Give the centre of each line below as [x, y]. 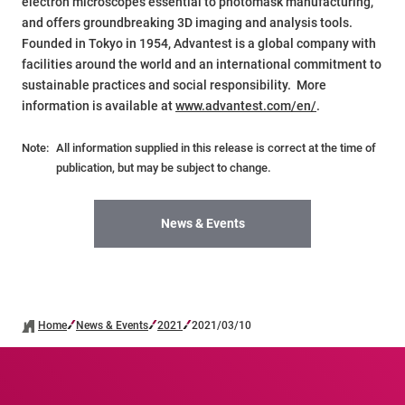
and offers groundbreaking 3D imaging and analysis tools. [188, 23]
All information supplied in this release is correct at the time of [216, 148]
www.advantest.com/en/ [246, 106]
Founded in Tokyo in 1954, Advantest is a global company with [199, 44]
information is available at [99, 106]
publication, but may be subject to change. [164, 168]
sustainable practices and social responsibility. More [174, 85]
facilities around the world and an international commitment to [202, 65]
